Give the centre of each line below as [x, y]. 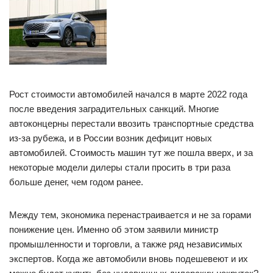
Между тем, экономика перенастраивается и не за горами [130, 215]
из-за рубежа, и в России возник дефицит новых [111, 138]
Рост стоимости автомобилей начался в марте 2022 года [128, 94]
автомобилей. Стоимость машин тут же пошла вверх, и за [131, 153]
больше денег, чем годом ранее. [76, 182]
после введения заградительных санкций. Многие [114, 109]
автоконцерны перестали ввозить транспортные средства [131, 123]
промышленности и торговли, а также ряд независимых [126, 244]
